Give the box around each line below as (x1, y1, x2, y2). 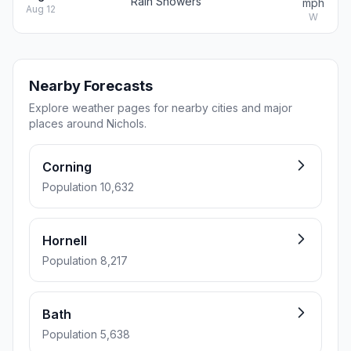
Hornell (42, 233, 87, 248)
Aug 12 (26, 3, 56, 15)
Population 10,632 (42, 180, 134, 194)
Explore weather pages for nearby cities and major (29, 101, 292, 114)
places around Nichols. (29, 117, 147, 130)
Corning (42, 159, 92, 175)
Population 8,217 (42, 254, 128, 267)
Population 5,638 (42, 327, 130, 341)
